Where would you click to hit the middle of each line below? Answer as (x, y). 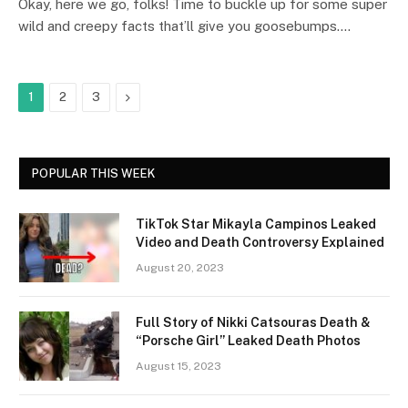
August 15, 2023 (178, 366)
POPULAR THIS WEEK (94, 173)
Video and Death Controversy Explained (260, 242)
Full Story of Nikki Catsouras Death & (253, 322)
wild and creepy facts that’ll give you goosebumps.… (184, 26)
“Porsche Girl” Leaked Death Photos (248, 341)
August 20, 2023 (180, 268)
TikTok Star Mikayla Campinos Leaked (256, 224)
